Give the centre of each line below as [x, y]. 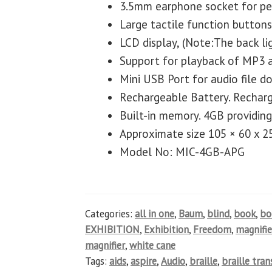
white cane [153, 245]
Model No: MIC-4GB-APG [182, 151]
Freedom [212, 229]
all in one [155, 213]
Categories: [110, 213]
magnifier [105, 245]
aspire [144, 261]
